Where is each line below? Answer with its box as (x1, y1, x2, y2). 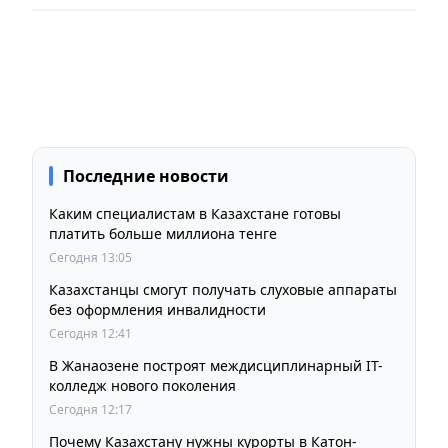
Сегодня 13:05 (49, 248, 132, 266)
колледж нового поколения (49, 375, 236, 395)
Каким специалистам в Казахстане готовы (49, 203, 341, 223)
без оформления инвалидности (49, 299, 266, 319)
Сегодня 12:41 (49, 324, 132, 342)
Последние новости (63, 164, 229, 187)
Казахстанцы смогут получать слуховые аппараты (49, 279, 397, 299)
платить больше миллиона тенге (49, 223, 277, 243)
